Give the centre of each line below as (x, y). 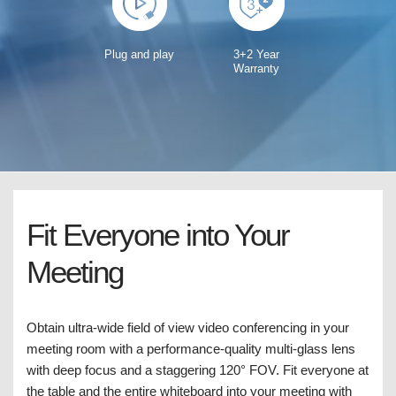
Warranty (257, 69)
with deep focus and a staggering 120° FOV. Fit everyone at (198, 370)
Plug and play (139, 54)
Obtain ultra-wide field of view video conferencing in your (188, 327)
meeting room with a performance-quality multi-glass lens (191, 349)
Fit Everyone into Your (158, 235)
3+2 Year (257, 54)
